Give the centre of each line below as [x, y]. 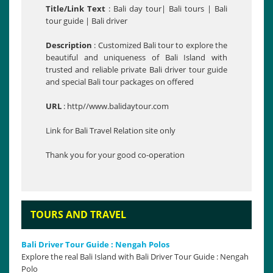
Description [69, 45]
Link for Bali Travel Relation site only [111, 130]
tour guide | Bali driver [87, 21]
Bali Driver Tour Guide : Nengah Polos [95, 244]
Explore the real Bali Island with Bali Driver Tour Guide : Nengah [135, 257]
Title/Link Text [76, 9]
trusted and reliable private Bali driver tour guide [136, 69]
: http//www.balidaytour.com [115, 106]
